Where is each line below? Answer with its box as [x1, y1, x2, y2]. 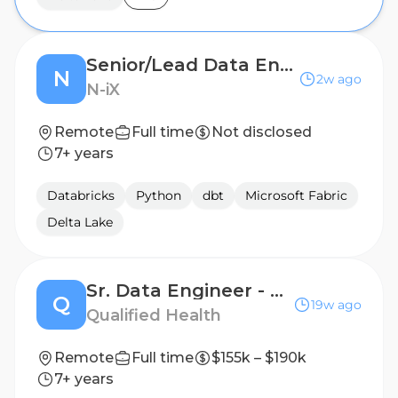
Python [136, 187, 181, 203]
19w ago [311, 297, 362, 313]
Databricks [47, 187, 115, 203]
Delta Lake [47, 214, 113, 230]
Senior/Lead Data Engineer [280, 54, 293, 76]
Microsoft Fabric [245, 187, 347, 203]
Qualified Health [86, 306, 221, 325]
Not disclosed [211, 123, 312, 140]
